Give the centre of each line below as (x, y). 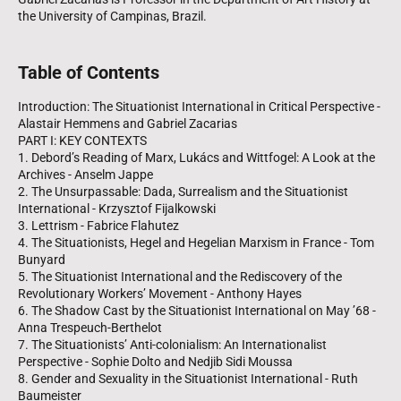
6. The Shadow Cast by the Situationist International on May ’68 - (197, 310)
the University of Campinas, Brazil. (112, 17)
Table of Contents (89, 73)
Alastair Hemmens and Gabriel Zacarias (128, 123)
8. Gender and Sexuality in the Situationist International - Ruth (188, 378)
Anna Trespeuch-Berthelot (90, 327)
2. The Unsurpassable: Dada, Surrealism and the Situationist (183, 191)
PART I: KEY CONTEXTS (82, 140)
